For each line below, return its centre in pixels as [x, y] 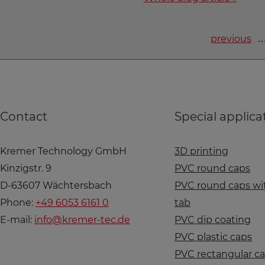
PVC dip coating [213, 220]
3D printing [201, 151]
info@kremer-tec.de [82, 220]
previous [231, 39]
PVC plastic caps [213, 237]
